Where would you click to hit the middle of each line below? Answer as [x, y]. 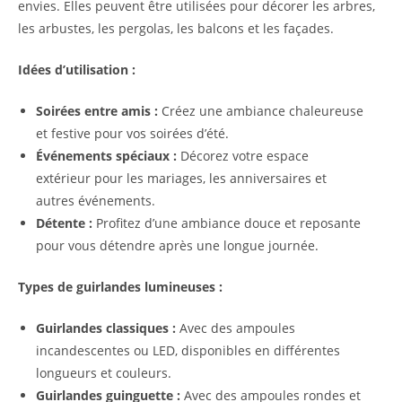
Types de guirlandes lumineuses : [120, 287]
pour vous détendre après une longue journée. [177, 246]
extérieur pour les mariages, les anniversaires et [181, 179]
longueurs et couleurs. [104, 373]
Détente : [64, 223]
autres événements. [96, 201]
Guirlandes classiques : [106, 328]
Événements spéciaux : [106, 156]
